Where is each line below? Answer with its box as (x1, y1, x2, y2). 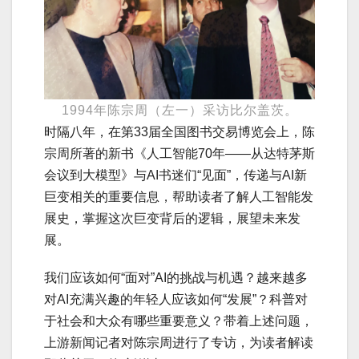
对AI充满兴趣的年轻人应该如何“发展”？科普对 (44, 292, 308, 306)
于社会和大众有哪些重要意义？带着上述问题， (44, 313, 313, 328)
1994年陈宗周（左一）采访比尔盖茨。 (61, 103, 298, 117)
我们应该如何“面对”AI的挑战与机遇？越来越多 (44, 270, 308, 284)
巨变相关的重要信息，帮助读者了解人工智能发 (44, 189, 313, 204)
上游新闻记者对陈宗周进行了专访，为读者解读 (44, 335, 313, 349)
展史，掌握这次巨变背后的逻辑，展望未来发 (44, 211, 301, 225)
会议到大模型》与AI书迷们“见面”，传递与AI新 (44, 167, 307, 182)
